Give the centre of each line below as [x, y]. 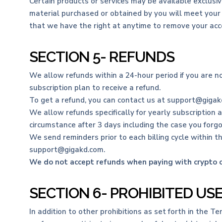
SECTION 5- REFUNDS [102, 57]
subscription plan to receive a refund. [95, 88]
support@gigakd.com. [67, 150]
